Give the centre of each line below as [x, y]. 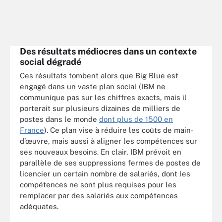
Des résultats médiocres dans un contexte [108, 51]
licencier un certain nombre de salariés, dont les [105, 174]
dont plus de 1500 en [136, 119]
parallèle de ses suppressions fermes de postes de [110, 163]
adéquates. [39, 206]
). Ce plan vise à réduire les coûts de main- [119, 130]
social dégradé [51, 62]
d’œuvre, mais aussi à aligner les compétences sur [109, 141]
